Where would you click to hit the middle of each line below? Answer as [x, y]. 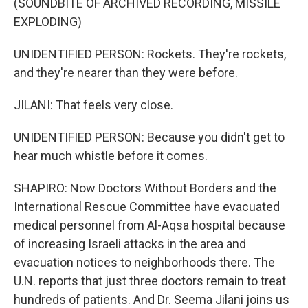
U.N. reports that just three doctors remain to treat [150, 281]
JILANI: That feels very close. [93, 105]
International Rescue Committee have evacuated [147, 207]
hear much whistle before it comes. [111, 156]
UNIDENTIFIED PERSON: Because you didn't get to [149, 137]
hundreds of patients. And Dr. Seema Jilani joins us [152, 299]
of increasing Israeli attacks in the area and [130, 244]
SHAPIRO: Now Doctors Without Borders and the [145, 188]
